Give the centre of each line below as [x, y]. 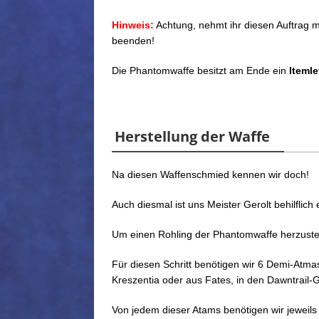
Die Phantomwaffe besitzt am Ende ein [200, 71]
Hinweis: [133, 25]
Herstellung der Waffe [192, 137]
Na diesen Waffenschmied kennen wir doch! [210, 175]
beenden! [133, 41]
